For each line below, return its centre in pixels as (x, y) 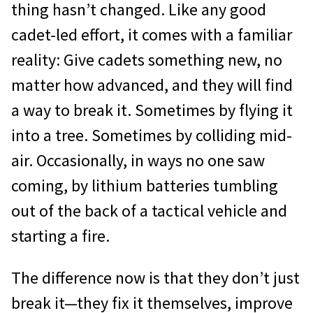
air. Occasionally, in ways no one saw (138, 160)
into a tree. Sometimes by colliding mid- (152, 135)
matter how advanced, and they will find (152, 85)
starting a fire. (60, 235)
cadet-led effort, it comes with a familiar (152, 34)
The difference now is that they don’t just (155, 277)
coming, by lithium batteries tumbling (145, 185)
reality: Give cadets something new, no (147, 59)
